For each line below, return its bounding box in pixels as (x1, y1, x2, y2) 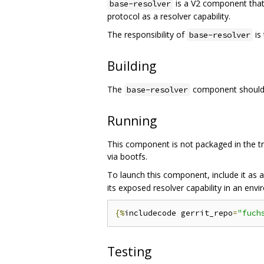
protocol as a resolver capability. (107, 10, 230, 22)
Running (107, 112, 157, 129)
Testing (107, 243, 151, 260)
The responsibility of (107, 28, 187, 40)
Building (107, 57, 156, 74)
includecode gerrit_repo (124, 207, 233, 218)
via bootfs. (107, 150, 147, 162)
